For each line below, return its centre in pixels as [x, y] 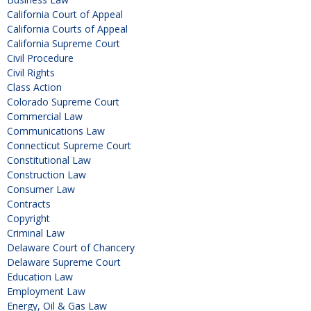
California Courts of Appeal [67, 29]
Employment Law [46, 292]
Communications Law [56, 131]
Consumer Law [41, 190]
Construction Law [47, 175]
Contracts [29, 204]
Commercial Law [45, 117]
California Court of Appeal [65, 15]
